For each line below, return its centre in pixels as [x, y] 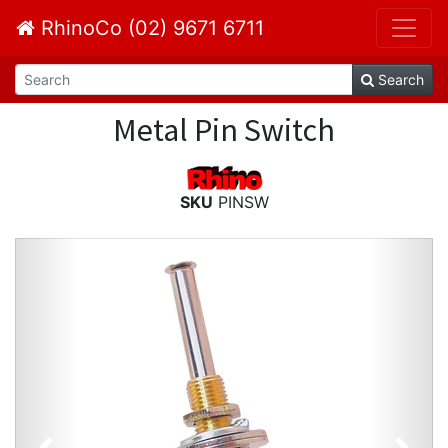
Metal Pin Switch [224, 130]
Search [399, 79]
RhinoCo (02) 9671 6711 [149, 28]
